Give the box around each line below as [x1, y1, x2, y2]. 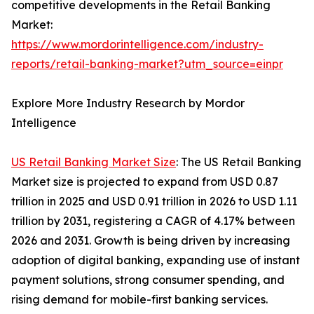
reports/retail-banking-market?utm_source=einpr [11, 57, 283, 71]
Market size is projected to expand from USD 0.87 [11, 175, 278, 189]
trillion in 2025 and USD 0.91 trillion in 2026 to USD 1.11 [11, 194, 297, 209]
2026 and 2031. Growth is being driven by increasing [11, 233, 290, 248]
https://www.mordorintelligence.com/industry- [11, 37, 264, 52]
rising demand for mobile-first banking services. [11, 292, 268, 307]
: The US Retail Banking [176, 155, 301, 170]
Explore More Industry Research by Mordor [11, 96, 245, 111]
